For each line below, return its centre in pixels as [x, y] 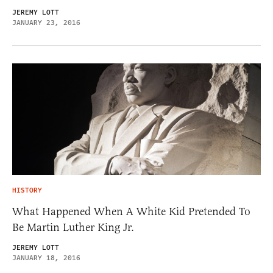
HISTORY [27, 190]
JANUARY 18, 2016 [46, 258]
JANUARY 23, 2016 [46, 23]
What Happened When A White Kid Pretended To [131, 211]
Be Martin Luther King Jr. [73, 227]
